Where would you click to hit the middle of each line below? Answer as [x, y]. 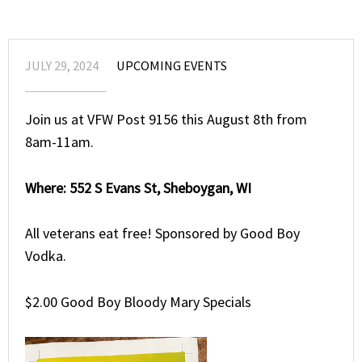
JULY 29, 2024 [62, 65]
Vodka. [46, 256]
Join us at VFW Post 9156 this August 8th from [166, 119]
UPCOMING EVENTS [172, 65]
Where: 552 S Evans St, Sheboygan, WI [138, 187]
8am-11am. [59, 141]
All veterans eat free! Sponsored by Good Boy [162, 234]
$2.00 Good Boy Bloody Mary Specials [138, 302]
